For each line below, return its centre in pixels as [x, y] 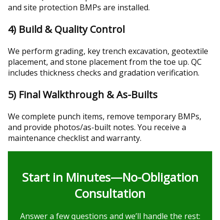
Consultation [110, 193]
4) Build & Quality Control [66, 29]
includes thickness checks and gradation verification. [104, 72]
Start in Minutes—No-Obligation [110, 177]
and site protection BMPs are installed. [79, 7]
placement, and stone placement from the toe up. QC [105, 62]
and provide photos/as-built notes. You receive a [97, 127]
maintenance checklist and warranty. [75, 138]
